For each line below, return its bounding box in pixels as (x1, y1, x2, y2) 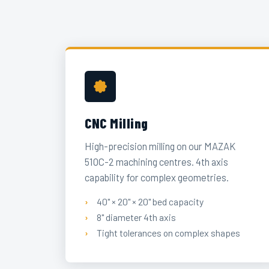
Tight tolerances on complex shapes (97, 226, 241, 238)
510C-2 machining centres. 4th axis (85, 156, 229, 168)
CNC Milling (85, 114, 148, 131)
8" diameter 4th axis (97, 211, 177, 223)
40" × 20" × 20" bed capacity (97, 195, 204, 207)
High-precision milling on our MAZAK (85, 140, 236, 153)
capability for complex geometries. (85, 171, 229, 184)
